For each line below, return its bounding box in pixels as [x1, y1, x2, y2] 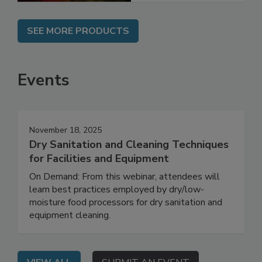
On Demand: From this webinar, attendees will [29, 195, 220, 208]
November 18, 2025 [29, 149, 102, 161]
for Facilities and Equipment [29, 176, 169, 191]
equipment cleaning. [29, 233, 111, 247]
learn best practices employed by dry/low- [29, 208, 204, 221]
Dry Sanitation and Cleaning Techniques [29, 162, 229, 177]
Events [18, 94, 70, 116]
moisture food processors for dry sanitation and [29, 220, 222, 234]
